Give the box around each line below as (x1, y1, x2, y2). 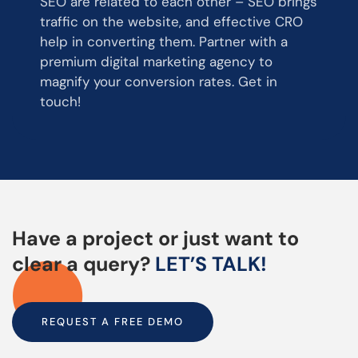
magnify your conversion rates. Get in (40, 72, 277, 90)
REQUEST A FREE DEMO (42, 314, 184, 328)
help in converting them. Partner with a (40, 32, 288, 50)
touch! (40, 92, 81, 110)
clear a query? (12, 250, 150, 277)
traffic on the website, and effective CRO (40, 12, 303, 30)
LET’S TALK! (155, 250, 267, 277)
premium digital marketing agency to (40, 52, 272, 70)
